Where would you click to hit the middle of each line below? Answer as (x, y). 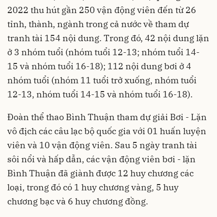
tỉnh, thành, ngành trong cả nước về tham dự (98, 24)
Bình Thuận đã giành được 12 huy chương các (101, 173)
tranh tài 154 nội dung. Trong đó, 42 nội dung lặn (108, 38)
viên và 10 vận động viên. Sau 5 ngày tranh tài (102, 145)
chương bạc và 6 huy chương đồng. (78, 201)
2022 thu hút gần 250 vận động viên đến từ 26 (102, 10)
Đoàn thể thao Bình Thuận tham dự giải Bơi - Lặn (107, 117)
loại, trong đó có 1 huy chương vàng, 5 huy (93, 187)
